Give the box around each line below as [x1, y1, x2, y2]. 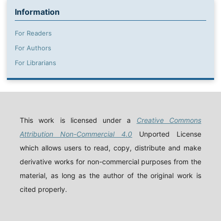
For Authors [14, 44, 51, 52]
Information [14, 7, 60, 17]
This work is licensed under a [19, 116, 137, 125]
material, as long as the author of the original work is [19, 171, 202, 180]
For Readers [14, 29, 52, 37]
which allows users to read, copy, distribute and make [19, 144, 202, 152]
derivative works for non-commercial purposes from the [19, 157, 202, 166]
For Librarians [14, 59, 56, 67]
